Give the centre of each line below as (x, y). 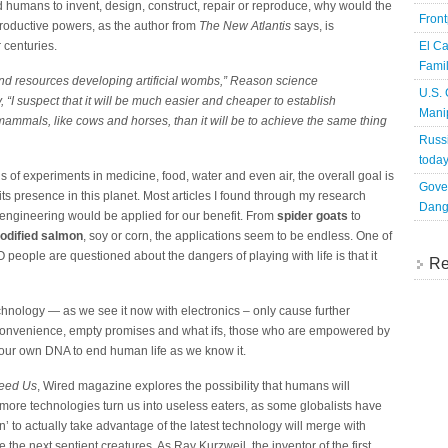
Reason (251, 81)
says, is (312, 26)
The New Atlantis (245, 26)
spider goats (312, 216)
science (295, 81)
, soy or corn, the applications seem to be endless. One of (237, 236)
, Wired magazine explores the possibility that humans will (193, 386)
